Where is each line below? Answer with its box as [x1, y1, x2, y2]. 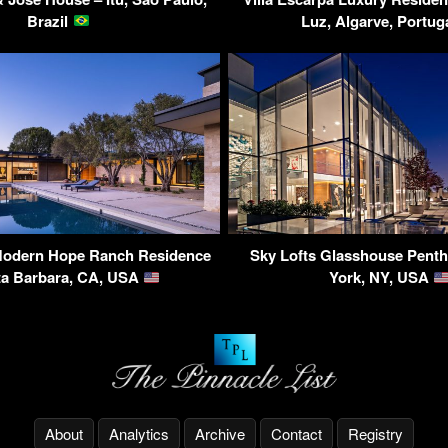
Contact [271, 423, 322, 445]
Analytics [109, 423, 169, 445]
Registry [348, 423, 403, 445]
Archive [195, 423, 245, 445]
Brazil [27, 9, 73, 32]
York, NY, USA [328, 266, 433, 289]
